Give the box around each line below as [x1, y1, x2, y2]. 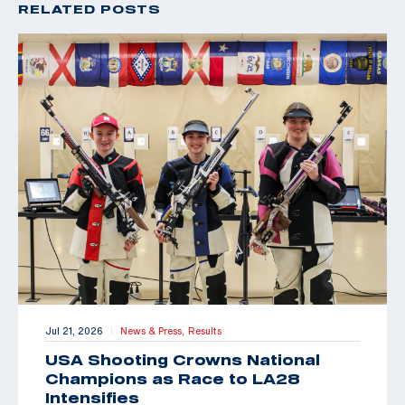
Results [188, 325, 221, 336]
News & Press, [120, 325, 188, 336]
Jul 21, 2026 [45, 325, 103, 336]
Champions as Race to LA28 [45, 370, 300, 387]
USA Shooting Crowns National [45, 351, 320, 368]
